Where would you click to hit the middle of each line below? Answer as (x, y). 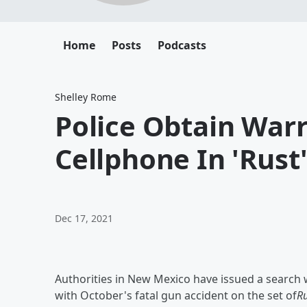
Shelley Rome (86, 97)
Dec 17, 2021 (84, 218)
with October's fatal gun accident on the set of (176, 295)
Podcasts (182, 45)
